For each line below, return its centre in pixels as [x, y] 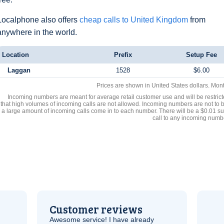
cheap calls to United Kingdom [134, 20]
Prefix [123, 55]
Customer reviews [96, 209]
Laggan [19, 70]
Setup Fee [201, 55]
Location [15, 55]
